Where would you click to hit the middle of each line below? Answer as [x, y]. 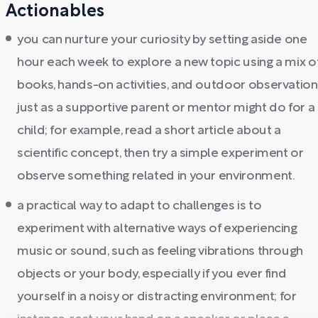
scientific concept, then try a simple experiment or [160, 154]
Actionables [55, 12]
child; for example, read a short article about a [149, 131]
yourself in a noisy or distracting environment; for [157, 297]
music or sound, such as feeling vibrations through [160, 252]
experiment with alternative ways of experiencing [157, 229]
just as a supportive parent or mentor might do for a [166, 108]
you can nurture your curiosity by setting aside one [162, 40]
